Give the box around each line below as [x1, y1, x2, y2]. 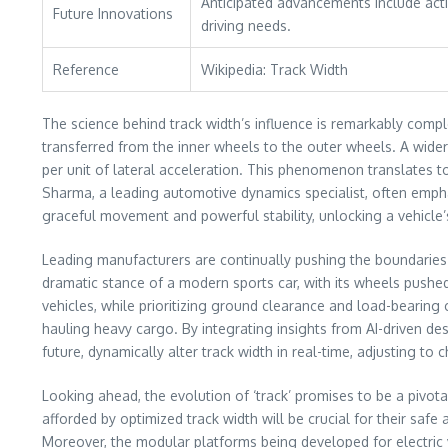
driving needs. [201, 17, 291, 34]
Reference [53, 61, 119, 78]
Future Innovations [53, 5, 173, 22]
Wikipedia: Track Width [201, 61, 348, 78]
